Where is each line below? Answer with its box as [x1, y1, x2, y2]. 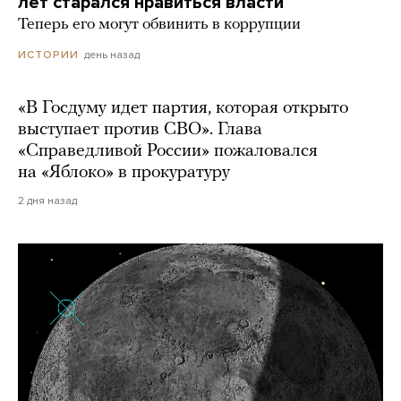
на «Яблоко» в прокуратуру [18, 164, 230, 183]
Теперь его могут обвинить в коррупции [18, 16, 301, 34]
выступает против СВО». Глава [18, 121, 262, 140]
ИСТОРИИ [18, 48, 79, 62]
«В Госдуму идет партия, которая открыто [18, 99, 348, 118]
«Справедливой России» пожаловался [18, 142, 318, 161]
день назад [84, 48, 140, 62]
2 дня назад [18, 194, 77, 208]
